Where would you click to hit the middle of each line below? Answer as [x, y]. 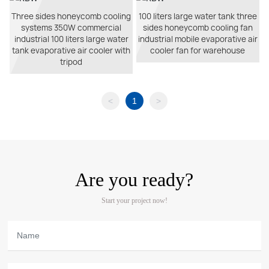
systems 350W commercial [71, 27]
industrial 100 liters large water [71, 39]
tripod [71, 62]
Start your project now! [134, 200]
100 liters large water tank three [198, 16]
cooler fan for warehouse [198, 50]
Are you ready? [134, 179]
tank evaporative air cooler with [71, 50]
